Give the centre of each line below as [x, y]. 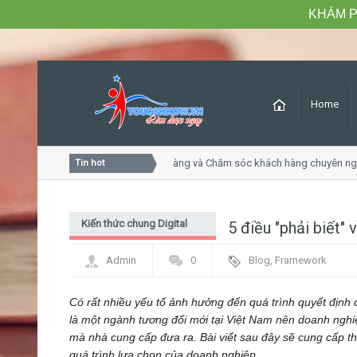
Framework [301, 260]
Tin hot [90, 163]
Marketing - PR [114, 247]
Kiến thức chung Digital [134, 224]
